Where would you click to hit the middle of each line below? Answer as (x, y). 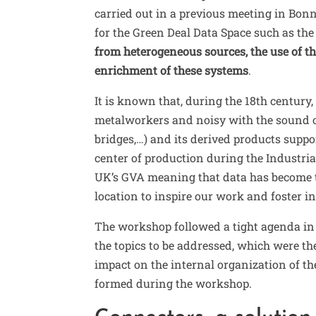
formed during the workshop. (174, 284)
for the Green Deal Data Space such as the (205, 32)
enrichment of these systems (172, 71)
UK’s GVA (120, 177)
